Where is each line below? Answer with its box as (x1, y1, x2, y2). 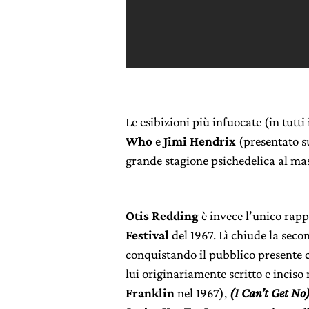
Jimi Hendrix (163, 134, 236, 148)
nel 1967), (175, 286, 230, 300)
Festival (126, 228, 169, 242)
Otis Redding (126, 208, 199, 223)
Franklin (126, 286, 175, 300)
